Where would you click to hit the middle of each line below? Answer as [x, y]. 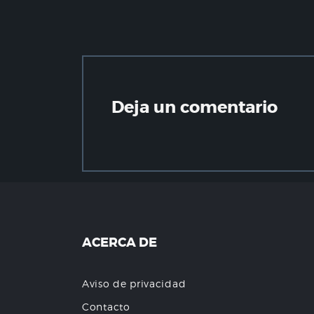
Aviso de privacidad [134, 283]
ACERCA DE [120, 242]
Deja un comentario [194, 107]
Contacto [106, 306]
